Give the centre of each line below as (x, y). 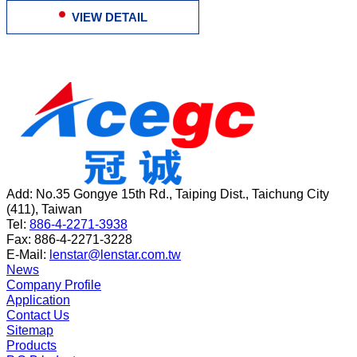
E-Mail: (28, 254)
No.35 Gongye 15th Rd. (102, 194)
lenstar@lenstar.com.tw (115, 254)
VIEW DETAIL (108, 17)
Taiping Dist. (210, 194)
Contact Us (38, 315)
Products (31, 345)
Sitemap (30, 330)
